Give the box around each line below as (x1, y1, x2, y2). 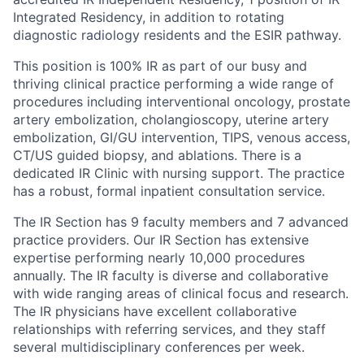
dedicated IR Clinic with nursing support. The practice (13, 165, 344, 182)
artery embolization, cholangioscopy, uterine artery (13, 111, 329, 128)
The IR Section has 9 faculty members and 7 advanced (13, 214, 349, 231)
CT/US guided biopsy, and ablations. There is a (13, 147, 301, 164)
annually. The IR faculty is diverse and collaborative (13, 267, 328, 284)
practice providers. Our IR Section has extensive (13, 232, 309, 249)
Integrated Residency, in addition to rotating (13, 9, 284, 26)
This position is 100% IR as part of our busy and (13, 58, 307, 75)
